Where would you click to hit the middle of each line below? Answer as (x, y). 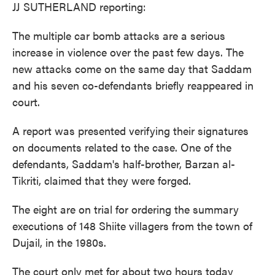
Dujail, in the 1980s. (59, 242)
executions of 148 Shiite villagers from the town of (132, 226)
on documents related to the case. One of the (122, 147)
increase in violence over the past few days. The (128, 52)
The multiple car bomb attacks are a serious (119, 35)
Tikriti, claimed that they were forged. (102, 180)
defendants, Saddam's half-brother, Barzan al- (124, 164)
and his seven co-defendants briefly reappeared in (133, 85)
